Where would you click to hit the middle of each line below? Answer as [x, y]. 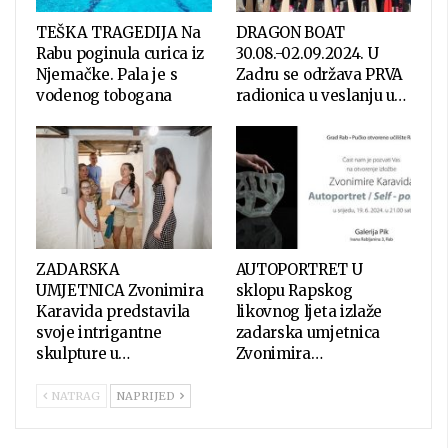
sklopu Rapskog [294, 290]
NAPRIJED [147, 395]
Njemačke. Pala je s [107, 75]
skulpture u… [83, 353]
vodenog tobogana [104, 96]
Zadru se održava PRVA [319, 75]
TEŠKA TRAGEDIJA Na [118, 33]
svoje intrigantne [99, 332]
